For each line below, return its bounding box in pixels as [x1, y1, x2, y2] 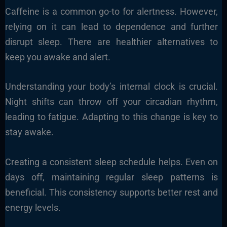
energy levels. [5, 202, 61, 213]
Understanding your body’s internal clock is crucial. [5, 81, 218, 92]
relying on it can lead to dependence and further [5, 21, 218, 32]
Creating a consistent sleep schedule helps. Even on [5, 157, 218, 168]
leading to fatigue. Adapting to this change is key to [5, 111, 218, 123]
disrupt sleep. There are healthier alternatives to [5, 36, 218, 47]
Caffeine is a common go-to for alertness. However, [5, 6, 218, 17]
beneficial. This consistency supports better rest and [5, 187, 218, 198]
